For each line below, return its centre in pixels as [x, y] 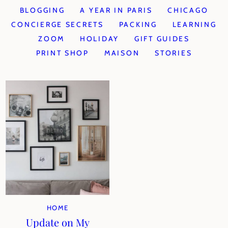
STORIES [174, 53]
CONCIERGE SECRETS [58, 24]
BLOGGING [42, 10]
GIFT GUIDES [162, 39]
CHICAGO [188, 10]
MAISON [122, 53]
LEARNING [194, 24]
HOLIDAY [99, 39]
